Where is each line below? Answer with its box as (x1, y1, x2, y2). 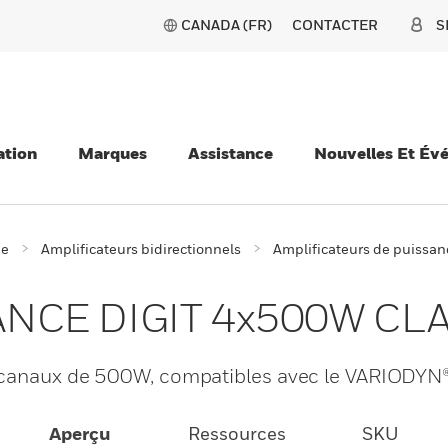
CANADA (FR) (181, 16, 272, 33)
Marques (78, 143, 147, 163)
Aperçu (49, 423, 112, 444)
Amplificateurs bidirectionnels (41, 240, 241, 257)
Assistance (188, 143, 273, 163)
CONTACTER (292, 16, 378, 33)
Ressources (187, 423, 286, 444)
